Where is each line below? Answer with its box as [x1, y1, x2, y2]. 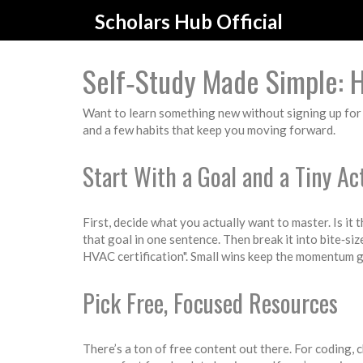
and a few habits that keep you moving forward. [83, 122, 335, 137]
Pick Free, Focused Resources [83, 284, 338, 321]
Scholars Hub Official [95, 10, 283, 33]
